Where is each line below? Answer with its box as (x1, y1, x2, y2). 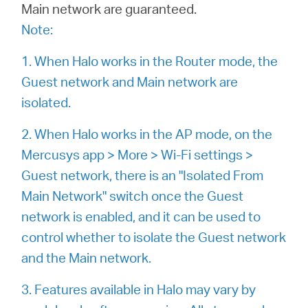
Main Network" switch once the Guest (21, 187, 244, 204)
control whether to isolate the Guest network (21, 228, 287, 245)
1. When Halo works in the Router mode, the (21, 52, 278, 69)
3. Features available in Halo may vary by (21, 280, 256, 298)
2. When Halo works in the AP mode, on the (21, 125, 273, 142)
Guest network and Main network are (21, 73, 239, 90)
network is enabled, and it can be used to (21, 208, 261, 225)
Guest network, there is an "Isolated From (21, 166, 264, 184)
